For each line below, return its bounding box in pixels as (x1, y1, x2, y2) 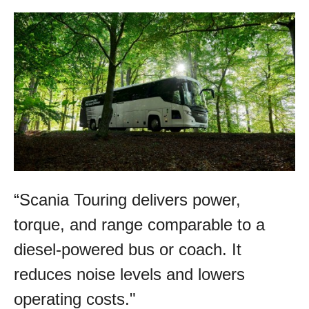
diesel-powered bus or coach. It (14, 239, 241, 259)
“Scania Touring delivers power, (14, 190, 241, 209)
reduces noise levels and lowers (14, 264, 245, 283)
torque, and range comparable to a (14, 215, 265, 234)
